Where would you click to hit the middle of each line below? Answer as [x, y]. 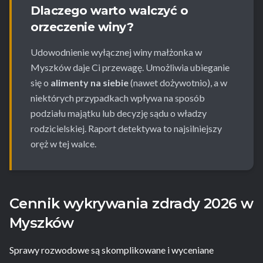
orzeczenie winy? [82, 27]
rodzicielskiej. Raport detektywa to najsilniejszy [126, 129]
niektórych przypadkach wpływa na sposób [118, 98]
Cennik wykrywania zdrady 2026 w [131, 204]
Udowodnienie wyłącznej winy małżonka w [116, 52]
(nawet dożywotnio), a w [178, 83]
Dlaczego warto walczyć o [109, 11]
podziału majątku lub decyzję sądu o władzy [119, 113]
